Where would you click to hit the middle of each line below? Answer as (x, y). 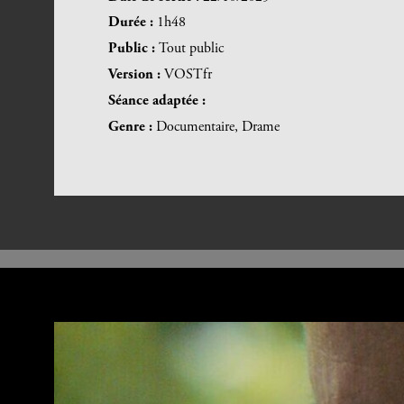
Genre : (132, 127)
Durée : (133, 23)
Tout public (191, 49)
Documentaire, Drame (218, 127)
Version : (136, 75)
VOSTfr (188, 75)
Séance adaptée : (157, 101)
